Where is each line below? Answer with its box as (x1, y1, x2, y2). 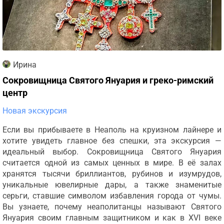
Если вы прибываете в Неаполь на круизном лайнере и (2, 125, 221, 134)
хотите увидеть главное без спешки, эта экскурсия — (2, 136, 221, 145)
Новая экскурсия (2, 106, 67, 115)
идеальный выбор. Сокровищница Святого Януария (2, 147, 221, 156)
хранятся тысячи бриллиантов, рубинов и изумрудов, (2, 169, 221, 178)
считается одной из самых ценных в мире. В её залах (2, 158, 221, 167)
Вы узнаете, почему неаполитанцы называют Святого (2, 202, 221, 211)
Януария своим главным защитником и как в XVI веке (2, 213, 221, 222)
